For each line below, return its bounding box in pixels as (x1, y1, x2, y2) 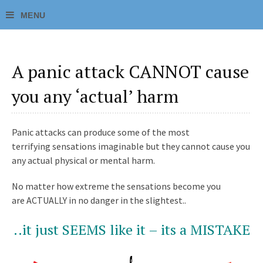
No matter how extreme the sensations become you (12, 180, 221, 192)
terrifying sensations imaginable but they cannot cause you (12, 140, 250, 152)
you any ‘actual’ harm (12, 85, 178, 108)
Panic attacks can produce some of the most (12, 126, 190, 138)
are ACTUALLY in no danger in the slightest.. (12, 194, 186, 206)
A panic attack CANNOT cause (12, 60, 249, 83)
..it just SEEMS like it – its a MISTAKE (13, 220, 250, 239)
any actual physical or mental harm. (12, 154, 155, 166)
